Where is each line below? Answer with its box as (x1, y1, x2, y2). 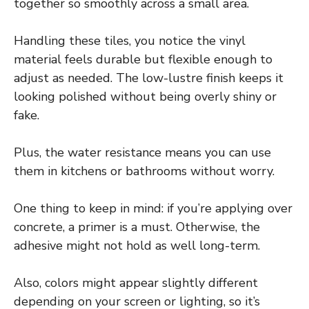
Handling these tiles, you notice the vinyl (14, 32, 246, 49)
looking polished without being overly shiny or (14, 88, 277, 105)
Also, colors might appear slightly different (14, 274, 258, 291)
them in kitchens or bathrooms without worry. (14, 162, 275, 179)
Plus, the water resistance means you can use (14, 143, 271, 161)
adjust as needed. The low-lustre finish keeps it (14, 69, 283, 86)
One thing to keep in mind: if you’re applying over (14, 199, 292, 217)
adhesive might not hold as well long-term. (14, 237, 260, 254)
